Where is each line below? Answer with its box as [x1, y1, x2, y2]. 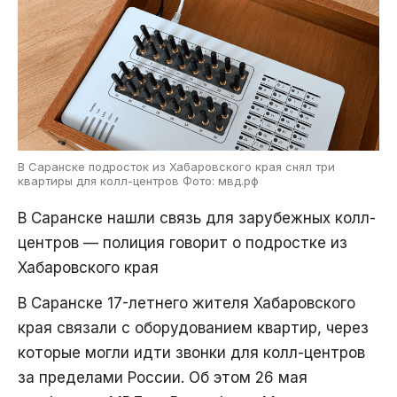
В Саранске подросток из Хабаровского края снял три [18, 160, 335, 175]
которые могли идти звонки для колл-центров [18, 344, 365, 362]
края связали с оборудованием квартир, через [18, 319, 369, 338]
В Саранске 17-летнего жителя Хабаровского [18, 294, 355, 313]
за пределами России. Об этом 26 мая [18, 369, 307, 387]
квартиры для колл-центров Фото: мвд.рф [18, 174, 259, 189]
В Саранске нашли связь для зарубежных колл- [18, 209, 376, 228]
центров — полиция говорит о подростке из [18, 234, 347, 253]
